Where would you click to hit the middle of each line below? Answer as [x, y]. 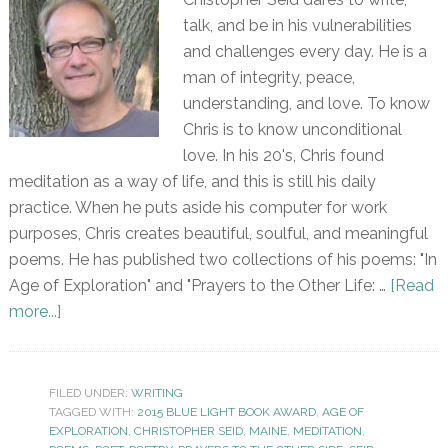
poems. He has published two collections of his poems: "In [222, 260]
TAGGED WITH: [92, 412]
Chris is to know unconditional [292, 130]
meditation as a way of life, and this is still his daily [192, 182]
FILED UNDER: [89, 393]
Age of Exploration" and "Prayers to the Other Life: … [199, 286]
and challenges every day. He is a [304, 52]
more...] [34, 312]
